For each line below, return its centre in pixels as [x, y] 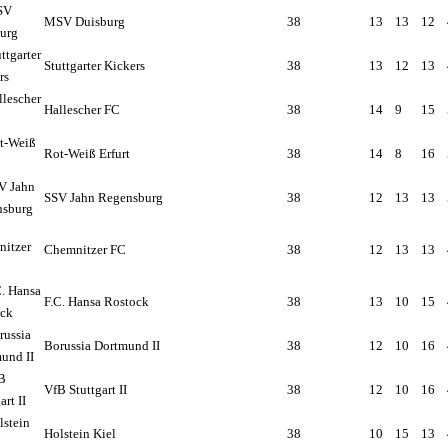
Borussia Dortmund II [102, 345]
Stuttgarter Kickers [94, 65]
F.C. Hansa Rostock [96, 301]
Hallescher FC [82, 109]
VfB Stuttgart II [85, 389]
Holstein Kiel [80, 433]
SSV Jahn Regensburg [103, 197]
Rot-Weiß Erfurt [87, 153]
